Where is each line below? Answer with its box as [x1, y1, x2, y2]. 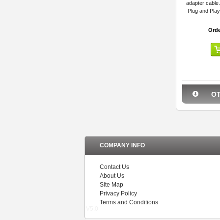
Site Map [100, 181, 123, 188]
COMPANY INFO [100, 142, 145, 149]
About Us [100, 172, 124, 179]
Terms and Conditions [100, 199, 158, 206]
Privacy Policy [100, 190, 137, 197]
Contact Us [100, 164, 129, 170]
